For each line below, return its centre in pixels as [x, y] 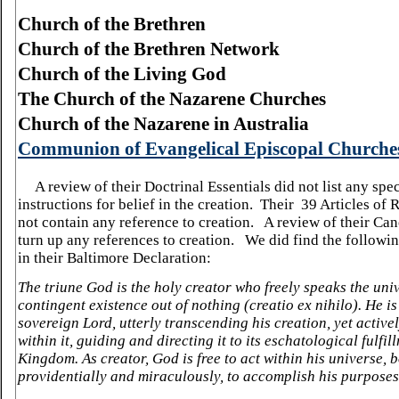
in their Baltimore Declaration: [114, 258]
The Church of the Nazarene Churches [172, 99]
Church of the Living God [122, 74]
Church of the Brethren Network [149, 49]
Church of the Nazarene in [126, 124]
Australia [271, 124]
